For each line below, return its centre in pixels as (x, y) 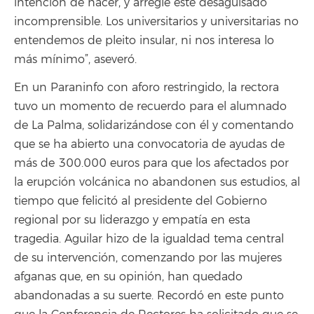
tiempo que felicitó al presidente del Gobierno (141, 201)
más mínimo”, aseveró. (75, 59)
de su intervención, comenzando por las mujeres (148, 258)
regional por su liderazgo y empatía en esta (132, 220)
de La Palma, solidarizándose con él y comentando (154, 125)
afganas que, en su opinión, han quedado (128, 277)
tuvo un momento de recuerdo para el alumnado (150, 107)
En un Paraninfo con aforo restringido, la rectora (146, 88)
